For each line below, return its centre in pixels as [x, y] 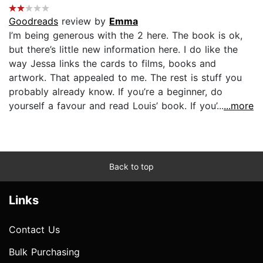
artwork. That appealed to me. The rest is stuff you [125, 77]
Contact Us [34, 229]
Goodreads [33, 21]
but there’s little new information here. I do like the [123, 49]
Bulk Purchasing [44, 252]
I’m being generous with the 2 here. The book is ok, [126, 35]
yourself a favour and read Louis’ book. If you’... [116, 105]
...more [239, 105]
